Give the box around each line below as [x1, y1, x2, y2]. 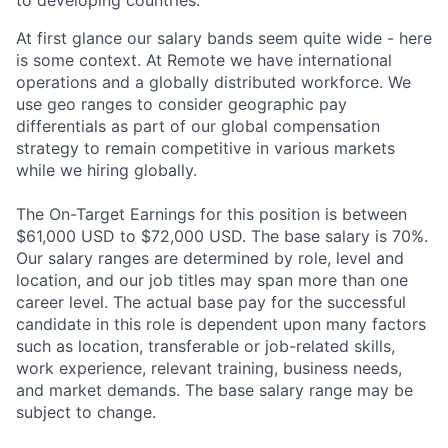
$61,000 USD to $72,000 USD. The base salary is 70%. [16, 225, 428, 246]
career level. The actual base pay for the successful [16, 291, 406, 312]
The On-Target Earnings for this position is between [16, 203, 407, 224]
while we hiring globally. [16, 159, 197, 180]
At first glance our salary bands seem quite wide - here [16, 27, 432, 48]
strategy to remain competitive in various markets [16, 137, 395, 158]
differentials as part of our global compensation [16, 115, 380, 136]
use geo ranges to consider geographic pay [16, 93, 347, 114]
